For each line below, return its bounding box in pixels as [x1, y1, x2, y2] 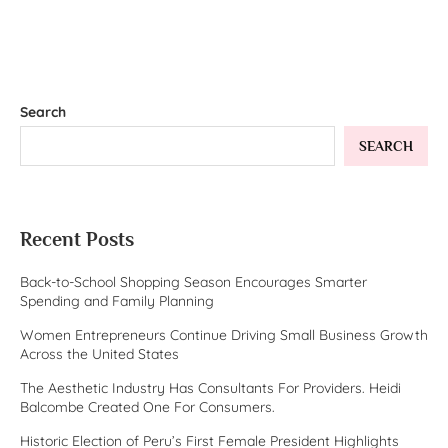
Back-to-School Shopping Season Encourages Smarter [20, 273, 367, 292]
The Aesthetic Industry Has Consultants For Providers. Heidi [20, 379, 401, 398]
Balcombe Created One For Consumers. [20, 398, 275, 417]
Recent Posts [20, 228, 134, 251]
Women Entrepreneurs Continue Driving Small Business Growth [20, 326, 428, 345]
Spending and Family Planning [20, 292, 214, 311]
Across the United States [20, 345, 179, 364]
